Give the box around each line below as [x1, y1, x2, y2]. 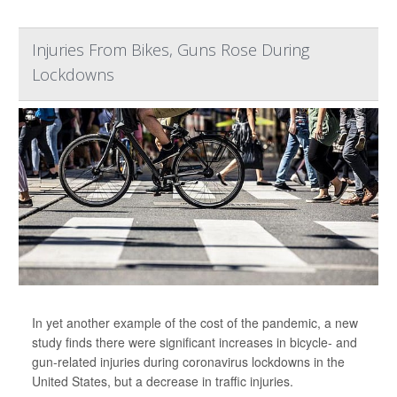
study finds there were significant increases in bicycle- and [32, 333, 357, 351]
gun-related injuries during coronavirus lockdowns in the [32, 353, 345, 370]
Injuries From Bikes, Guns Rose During [32, 39, 309, 60]
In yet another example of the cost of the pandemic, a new [32, 314, 358, 331]
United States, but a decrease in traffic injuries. [32, 372, 293, 390]
